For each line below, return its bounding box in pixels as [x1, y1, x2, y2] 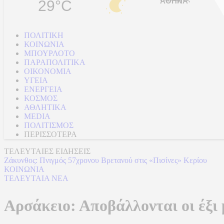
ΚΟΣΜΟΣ [24, 94, 57, 102]
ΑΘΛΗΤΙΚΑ [24, 103, 66, 111]
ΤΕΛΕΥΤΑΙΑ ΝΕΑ [4, 174, 68, 182]
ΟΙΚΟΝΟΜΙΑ [24, 67, 71, 75]
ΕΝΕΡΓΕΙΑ [24, 85, 62, 93]
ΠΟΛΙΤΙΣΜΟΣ [24, 121, 73, 129]
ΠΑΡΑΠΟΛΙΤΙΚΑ [24, 58, 85, 66]
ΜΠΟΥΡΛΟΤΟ [24, 49, 75, 57]
